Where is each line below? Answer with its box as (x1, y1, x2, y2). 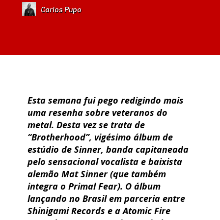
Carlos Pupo (40, 4, 82, 14)
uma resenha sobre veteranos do (27, 107, 167, 119)
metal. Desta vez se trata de (27, 119, 145, 131)
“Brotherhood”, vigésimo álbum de (27, 131, 173, 143)
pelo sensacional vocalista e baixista (27, 156, 182, 168)
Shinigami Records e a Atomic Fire (27, 205, 170, 217)
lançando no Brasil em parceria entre (27, 192, 185, 205)
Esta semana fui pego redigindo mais (27, 94, 184, 107)
